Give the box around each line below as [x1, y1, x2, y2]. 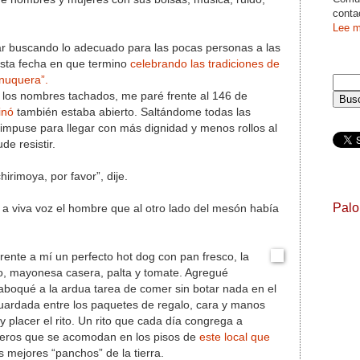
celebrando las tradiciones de [130, 57, 280, 70]
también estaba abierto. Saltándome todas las [14, 105, 251, 118]
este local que [199, 330, 270, 343]
